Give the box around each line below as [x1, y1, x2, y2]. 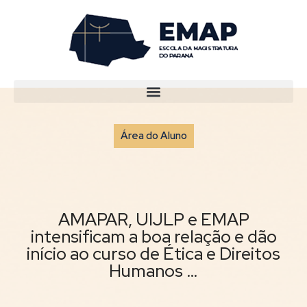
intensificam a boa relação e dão [30, 225, 277, 248]
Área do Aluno [120, 129, 187, 143]
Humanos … [109, 260, 198, 282]
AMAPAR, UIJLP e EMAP [58, 208, 249, 231]
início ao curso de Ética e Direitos [27, 243, 280, 265]
